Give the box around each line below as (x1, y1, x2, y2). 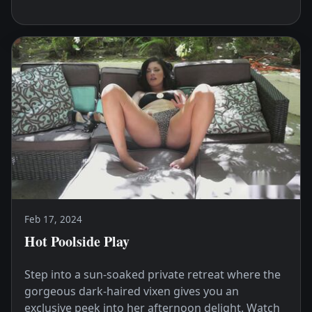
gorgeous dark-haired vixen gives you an (24, 283, 239, 299)
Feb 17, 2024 (24, 213, 82, 226)
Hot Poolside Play (24, 231, 130, 251)
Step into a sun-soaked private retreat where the (24, 266, 281, 282)
